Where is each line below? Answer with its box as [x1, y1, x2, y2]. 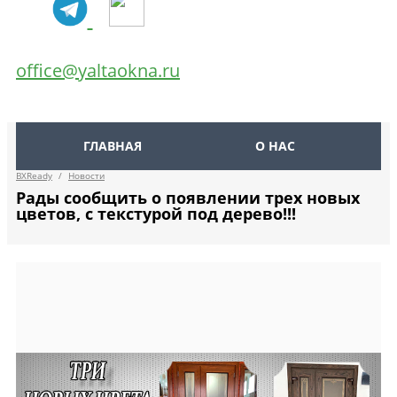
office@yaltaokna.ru [16, 58, 180, 82]
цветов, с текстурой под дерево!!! [16, 202, 296, 224]
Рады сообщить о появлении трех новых [16, 186, 360, 208]
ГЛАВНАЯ [83, 136, 142, 154]
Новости [68, 169, 105, 182]
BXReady [16, 169, 52, 182]
